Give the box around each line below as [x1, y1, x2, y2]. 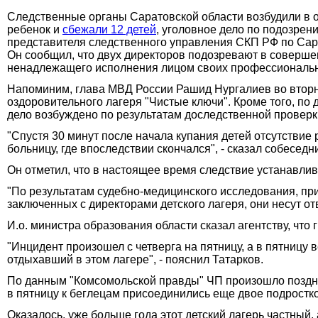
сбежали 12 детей [62, 23, 156, 35]
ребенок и [7, 23, 62, 35]
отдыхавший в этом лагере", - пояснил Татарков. [7, 253, 263, 265]
